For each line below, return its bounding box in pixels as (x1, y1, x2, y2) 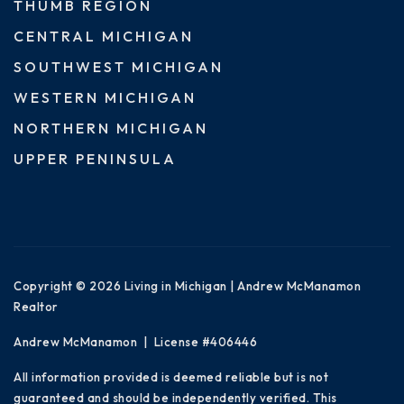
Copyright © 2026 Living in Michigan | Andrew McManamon (14, 278, 361, 293)
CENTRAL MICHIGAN (14, 26, 194, 45)
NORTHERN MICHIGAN (14, 118, 208, 137)
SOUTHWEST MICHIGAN (14, 57, 224, 76)
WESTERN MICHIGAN (14, 87, 197, 106)
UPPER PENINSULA (14, 149, 177, 168)
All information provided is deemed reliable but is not (14, 369, 328, 384)
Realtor (14, 298, 59, 314)
